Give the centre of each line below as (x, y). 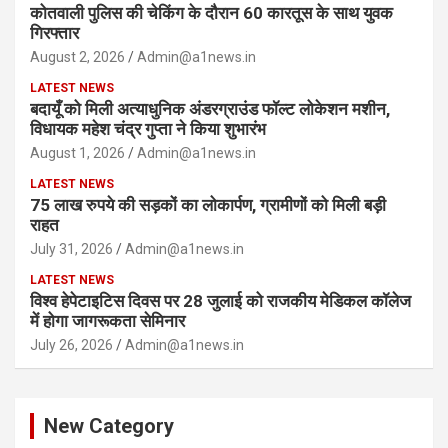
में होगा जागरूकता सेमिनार (107, 321)
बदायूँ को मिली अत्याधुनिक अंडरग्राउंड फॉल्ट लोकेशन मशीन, (210, 109)
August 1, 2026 (77, 153)
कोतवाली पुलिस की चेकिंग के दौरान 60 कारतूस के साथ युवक (211, 13)
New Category (109, 426)
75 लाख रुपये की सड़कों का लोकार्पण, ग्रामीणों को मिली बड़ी (208, 205)
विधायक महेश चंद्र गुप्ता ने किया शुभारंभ (148, 129)
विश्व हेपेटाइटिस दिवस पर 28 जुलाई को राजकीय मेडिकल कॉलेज (220, 301)
